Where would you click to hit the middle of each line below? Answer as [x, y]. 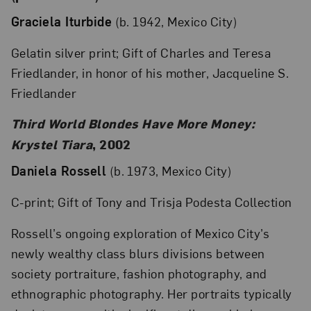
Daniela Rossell [59, 171]
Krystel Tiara [52, 144]
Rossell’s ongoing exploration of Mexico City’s [140, 233]
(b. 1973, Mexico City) [169, 171]
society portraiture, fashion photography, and [139, 273]
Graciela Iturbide [61, 22]
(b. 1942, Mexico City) [175, 22]
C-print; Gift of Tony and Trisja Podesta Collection [151, 201]
